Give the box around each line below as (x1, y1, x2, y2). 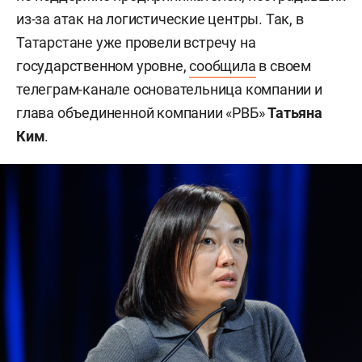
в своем (255, 57, 312, 75)
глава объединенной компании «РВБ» (16, 104, 268, 122)
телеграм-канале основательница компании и (16, 81, 322, 99)
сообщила (189, 57, 256, 75)
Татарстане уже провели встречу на (16, 34, 256, 52)
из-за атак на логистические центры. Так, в (16, 11, 304, 28)
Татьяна (267, 104, 322, 122)
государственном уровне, (16, 57, 190, 75)
